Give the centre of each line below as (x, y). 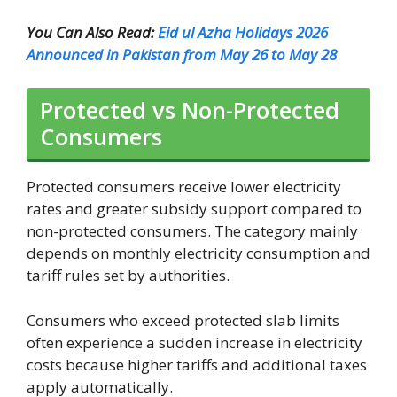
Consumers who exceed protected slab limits (183, 320)
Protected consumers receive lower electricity (184, 187)
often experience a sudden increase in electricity (195, 342)
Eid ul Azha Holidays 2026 (243, 32)
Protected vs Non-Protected (190, 110)
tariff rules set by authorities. (128, 276)
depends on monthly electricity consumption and (198, 253)
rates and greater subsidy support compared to (194, 209)
